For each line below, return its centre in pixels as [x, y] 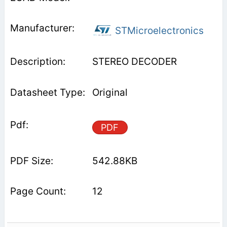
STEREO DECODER [134, 61]
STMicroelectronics [158, 30]
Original [110, 92]
